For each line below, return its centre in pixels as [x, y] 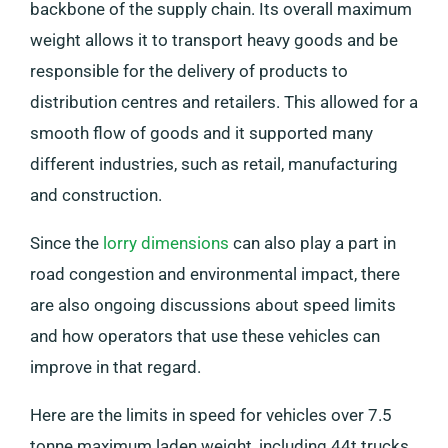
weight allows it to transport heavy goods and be [214, 39]
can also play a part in [312, 242]
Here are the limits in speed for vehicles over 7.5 [211, 414]
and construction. [96, 194]
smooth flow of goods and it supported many [201, 132]
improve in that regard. [115, 366]
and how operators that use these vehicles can [205, 335]
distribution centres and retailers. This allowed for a [224, 101]
